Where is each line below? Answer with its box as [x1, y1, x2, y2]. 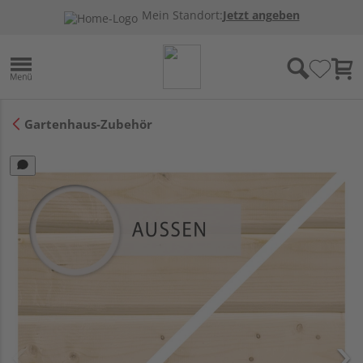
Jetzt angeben [222, 8, 300, 23]
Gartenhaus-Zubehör [24, 115, 152, 132]
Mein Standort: [141, 8, 223, 23]
